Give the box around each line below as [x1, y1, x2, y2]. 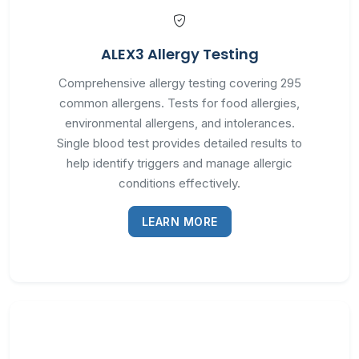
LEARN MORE [141, 215, 218, 228]
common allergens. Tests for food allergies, [59, 95, 300, 111]
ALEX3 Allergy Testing [100, 44, 259, 64]
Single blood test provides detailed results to [57, 135, 302, 151]
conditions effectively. [119, 175, 240, 191]
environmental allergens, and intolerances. [64, 115, 295, 131]
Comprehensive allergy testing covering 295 [58, 75, 301, 91]
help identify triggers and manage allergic [67, 155, 292, 171]
